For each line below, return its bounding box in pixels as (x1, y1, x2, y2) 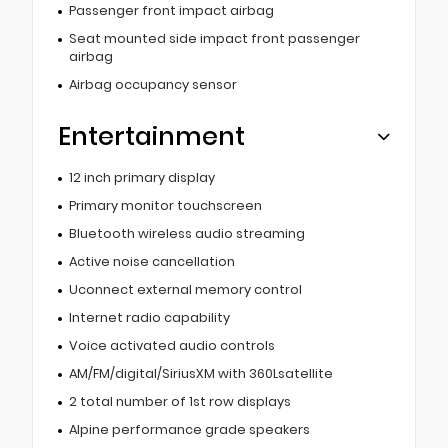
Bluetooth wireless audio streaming (68, 224, 305, 242)
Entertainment (58, 118, 245, 154)
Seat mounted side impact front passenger (68, 29, 360, 47)
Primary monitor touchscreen (68, 196, 262, 214)
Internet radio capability (68, 308, 230, 326)
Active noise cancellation (68, 252, 235, 270)
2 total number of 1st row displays (68, 392, 291, 410)
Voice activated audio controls (68, 336, 275, 354)
